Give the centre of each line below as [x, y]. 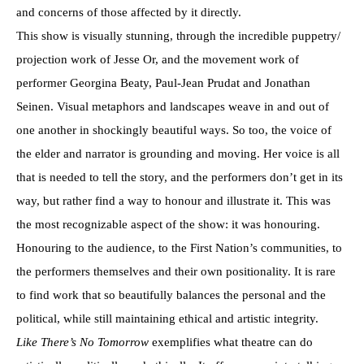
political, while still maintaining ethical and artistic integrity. [167, 318]
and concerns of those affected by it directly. [129, 12]
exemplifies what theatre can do [232, 342]
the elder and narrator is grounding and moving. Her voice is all [178, 153]
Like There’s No [57, 342]
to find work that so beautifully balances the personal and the [171, 295]
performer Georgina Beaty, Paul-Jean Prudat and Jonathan [163, 82]
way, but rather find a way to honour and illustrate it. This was [173, 200]
